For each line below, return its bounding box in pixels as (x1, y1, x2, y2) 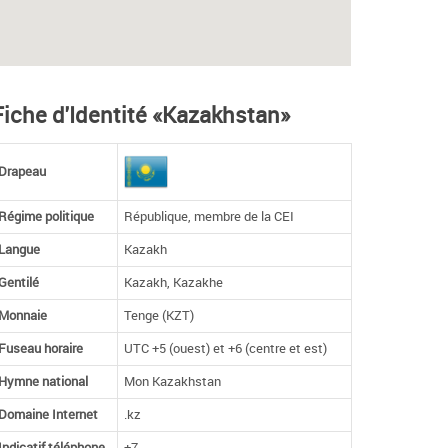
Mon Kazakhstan (124, 373, 222, 391)
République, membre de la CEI (124, 208, 295, 226)
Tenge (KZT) (124, 307, 195, 325)
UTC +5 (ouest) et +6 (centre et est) (124, 340, 328, 358)
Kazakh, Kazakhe (124, 274, 224, 292)
